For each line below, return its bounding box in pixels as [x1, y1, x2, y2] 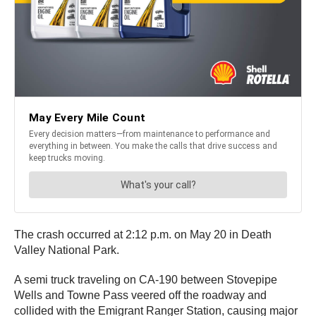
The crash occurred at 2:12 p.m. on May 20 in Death [14, 229, 272, 241]
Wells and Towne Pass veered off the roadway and [14, 289, 267, 302]
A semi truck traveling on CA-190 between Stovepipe [14, 274, 277, 286]
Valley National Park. [14, 244, 119, 257]
